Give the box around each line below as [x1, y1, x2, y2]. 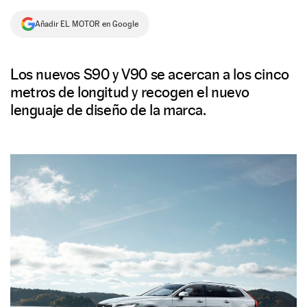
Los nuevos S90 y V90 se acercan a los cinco [10, 65, 289, 83]
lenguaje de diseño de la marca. [10, 101, 206, 119]
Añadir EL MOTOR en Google [35, 19, 138, 29]
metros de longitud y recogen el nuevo [10, 83, 249, 101]
